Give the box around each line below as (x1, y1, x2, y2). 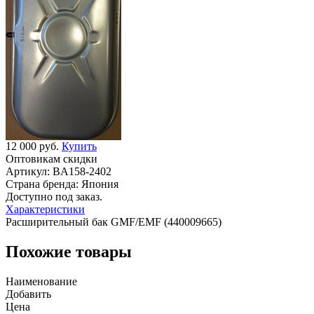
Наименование (6, 275, 77, 287)
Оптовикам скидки (6, 152, 97, 165)
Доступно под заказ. (6, 190, 102, 203)
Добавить (6, 287, 51, 300)
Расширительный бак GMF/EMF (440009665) (6, 215, 221, 228)
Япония (81, 177, 118, 190)
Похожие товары (6, 242, 132, 261)
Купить (62, 139, 97, 152)
